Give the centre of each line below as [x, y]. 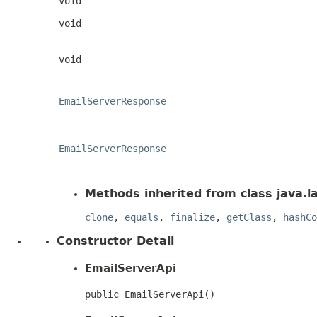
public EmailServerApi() [150, 294]
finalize [192, 217]
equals [142, 217]
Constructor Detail [115, 241]
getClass [249, 217]
